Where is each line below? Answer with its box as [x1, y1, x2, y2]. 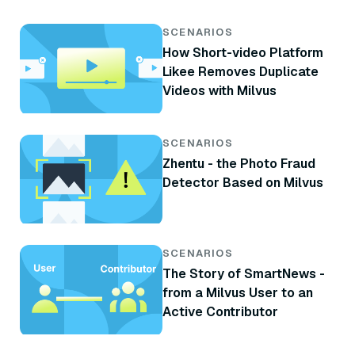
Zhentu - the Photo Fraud [162, 155, 315, 172]
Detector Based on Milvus [162, 174, 323, 191]
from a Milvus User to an [162, 284, 313, 302]
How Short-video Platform [162, 44, 323, 61]
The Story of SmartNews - [162, 265, 325, 283]
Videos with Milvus [162, 82, 277, 99]
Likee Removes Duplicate [162, 63, 319, 80]
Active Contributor [162, 303, 278, 321]
